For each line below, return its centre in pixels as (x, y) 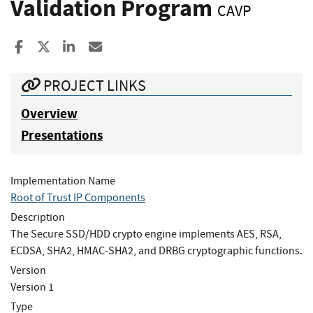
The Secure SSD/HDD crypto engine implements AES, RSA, (146, 234)
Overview (49, 113)
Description (38, 217)
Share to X (78, 47)
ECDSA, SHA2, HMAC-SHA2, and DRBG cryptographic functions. (156, 250)
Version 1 (32, 287)
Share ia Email (143, 47)
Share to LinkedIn (125, 47)
